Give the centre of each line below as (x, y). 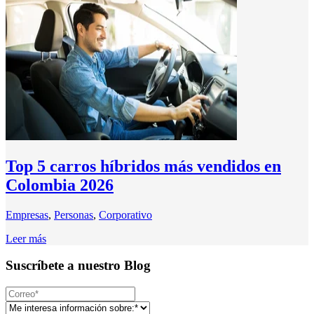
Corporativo (125, 214)
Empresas (27, 214)
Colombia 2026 (60, 185)
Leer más (26, 238)
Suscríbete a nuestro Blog (78, 266)
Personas (74, 214)
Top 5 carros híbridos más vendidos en (143, 166)
